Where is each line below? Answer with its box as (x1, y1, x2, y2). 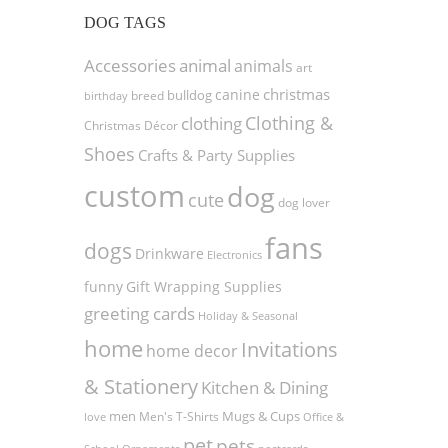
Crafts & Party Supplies (137, 145, 295, 165)
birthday (83, 88, 128, 103)
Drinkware (134, 245, 204, 263)
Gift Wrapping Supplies (125, 277, 282, 296)
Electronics (206, 247, 262, 262)
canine (214, 85, 260, 104)
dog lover (277, 194, 330, 211)
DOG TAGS (83, 14, 166, 31)
